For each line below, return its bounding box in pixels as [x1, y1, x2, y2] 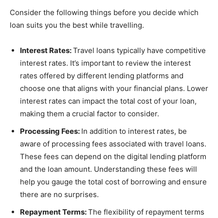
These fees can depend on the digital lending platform [20, 152, 206, 161]
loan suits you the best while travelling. [10, 20, 146, 30]
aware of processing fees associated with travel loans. [20, 139, 206, 148]
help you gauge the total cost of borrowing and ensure [20, 177, 207, 186]
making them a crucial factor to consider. [20, 109, 159, 118]
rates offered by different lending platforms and [20, 71, 183, 80]
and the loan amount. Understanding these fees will [20, 164, 197, 174]
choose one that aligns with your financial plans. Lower [20, 84, 208, 93]
